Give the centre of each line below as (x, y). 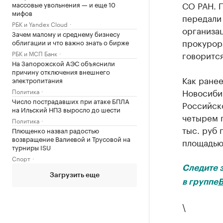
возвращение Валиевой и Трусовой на (71, 138)
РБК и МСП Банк (35, 53)
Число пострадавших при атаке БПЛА (71, 101)
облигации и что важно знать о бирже (70, 42)
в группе (200, 182)
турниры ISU (31, 147)
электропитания (37, 80)
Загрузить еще (74, 175)
